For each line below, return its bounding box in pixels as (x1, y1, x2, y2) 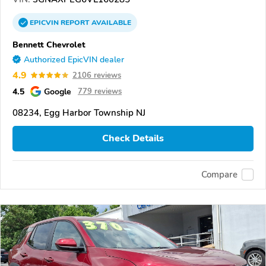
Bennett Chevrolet (12, 38, 85, 50)
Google (44, 85, 71, 97)
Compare (201, 169, 237, 181)
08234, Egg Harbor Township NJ (12, 106, 145, 119)
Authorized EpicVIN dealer (24, 53, 124, 65)
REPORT (61, 17, 90, 27)
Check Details (102, 132, 164, 145)
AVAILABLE (90, 17, 131, 27)
